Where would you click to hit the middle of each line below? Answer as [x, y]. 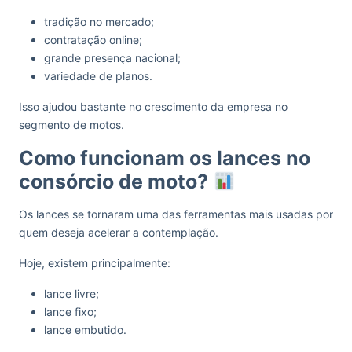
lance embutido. [85, 330]
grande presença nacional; [112, 58]
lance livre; [71, 293]
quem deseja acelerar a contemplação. [119, 232]
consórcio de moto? [116, 181]
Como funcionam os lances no [165, 158]
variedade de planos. [98, 76]
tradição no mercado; [99, 22]
